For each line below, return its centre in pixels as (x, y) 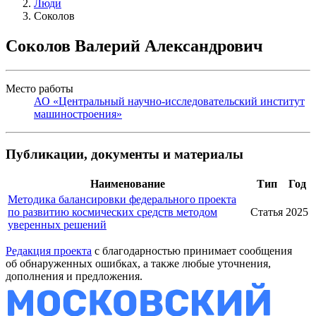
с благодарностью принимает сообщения (192, 250)
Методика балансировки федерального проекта (122, 199)
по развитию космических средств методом (113, 212)
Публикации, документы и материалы (124, 154)
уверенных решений (57, 224)
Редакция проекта (49, 250)
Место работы (39, 89)
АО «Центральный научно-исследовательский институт (169, 102)
